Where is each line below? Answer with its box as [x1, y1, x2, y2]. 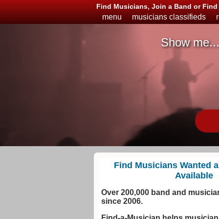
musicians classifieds [132, 13, 206, 21]
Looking [160, 84, 191, 92]
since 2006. [101, 197, 143, 205]
